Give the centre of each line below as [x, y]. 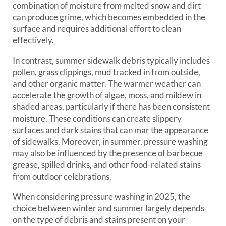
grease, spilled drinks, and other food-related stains [107, 165]
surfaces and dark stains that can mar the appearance [110, 130]
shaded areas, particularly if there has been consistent [111, 107]
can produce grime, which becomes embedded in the [109, 17]
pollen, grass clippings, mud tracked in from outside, [106, 72]
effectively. [33, 40]
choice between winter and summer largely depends [108, 208]
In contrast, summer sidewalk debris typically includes [111, 60]
